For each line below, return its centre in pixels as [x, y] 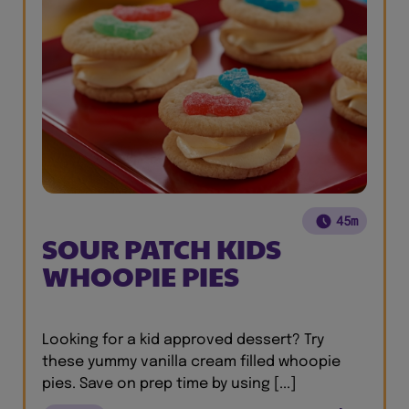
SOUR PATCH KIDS [162, 248]
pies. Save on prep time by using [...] [169, 384]
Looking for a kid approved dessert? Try [183, 340]
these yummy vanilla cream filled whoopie [191, 362]
